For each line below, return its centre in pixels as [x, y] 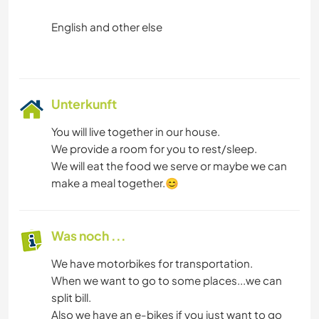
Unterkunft [84, 104]
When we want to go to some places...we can [167, 280]
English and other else [107, 26]
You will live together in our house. [136, 131]
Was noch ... [89, 235]
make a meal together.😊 [115, 182]
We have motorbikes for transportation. [152, 263]
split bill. [71, 297]
